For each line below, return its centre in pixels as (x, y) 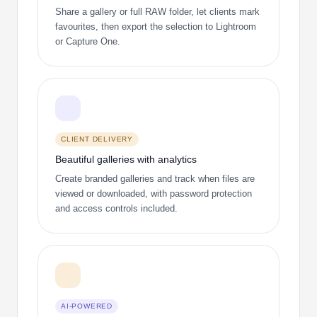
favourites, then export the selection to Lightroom (156, 26)
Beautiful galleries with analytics (126, 160)
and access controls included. (116, 209)
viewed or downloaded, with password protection (154, 194)
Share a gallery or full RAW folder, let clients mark (157, 11)
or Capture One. (88, 41)
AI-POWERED (87, 306)
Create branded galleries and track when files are (155, 179)
